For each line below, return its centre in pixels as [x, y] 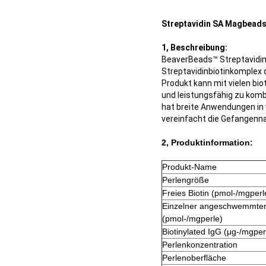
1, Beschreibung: [194, 47]
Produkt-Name [189, 167]
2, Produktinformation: [207, 142]
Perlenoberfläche [194, 257]
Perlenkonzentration [200, 244]
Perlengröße [186, 180]
